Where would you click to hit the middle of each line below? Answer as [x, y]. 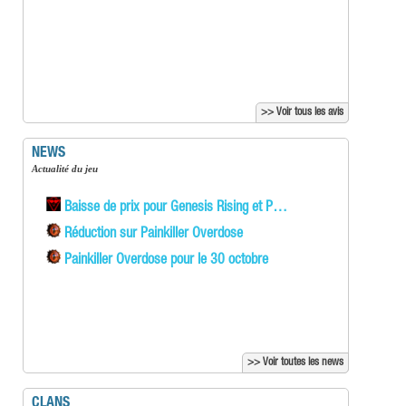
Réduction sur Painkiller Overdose [152, 235]
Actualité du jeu [68, 169]
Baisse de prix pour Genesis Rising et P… [174, 209]
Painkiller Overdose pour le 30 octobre [164, 261]
